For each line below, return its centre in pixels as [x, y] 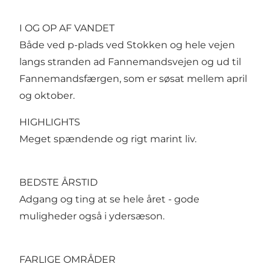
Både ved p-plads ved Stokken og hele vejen [127, 45]
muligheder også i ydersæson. [92, 216]
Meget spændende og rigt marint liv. [108, 139]
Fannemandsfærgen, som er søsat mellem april [133, 78]
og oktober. [47, 95]
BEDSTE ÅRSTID [58, 182]
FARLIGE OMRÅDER [67, 259]
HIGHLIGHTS [50, 122]
